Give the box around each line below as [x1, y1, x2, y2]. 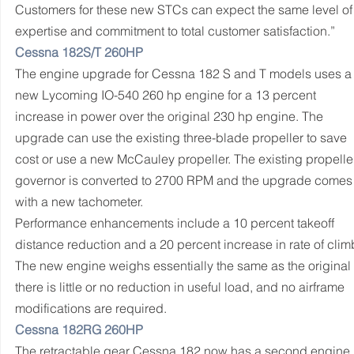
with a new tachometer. [15, 194, 143, 209]
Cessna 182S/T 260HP [15, 44, 143, 60]
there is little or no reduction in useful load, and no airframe [15, 279, 348, 295]
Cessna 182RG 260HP [15, 322, 143, 337]
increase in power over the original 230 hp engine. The [15, 108, 326, 124]
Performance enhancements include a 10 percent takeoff [15, 215, 337, 231]
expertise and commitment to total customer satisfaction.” [15, 23, 335, 39]
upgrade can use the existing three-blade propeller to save [15, 130, 350, 145]
